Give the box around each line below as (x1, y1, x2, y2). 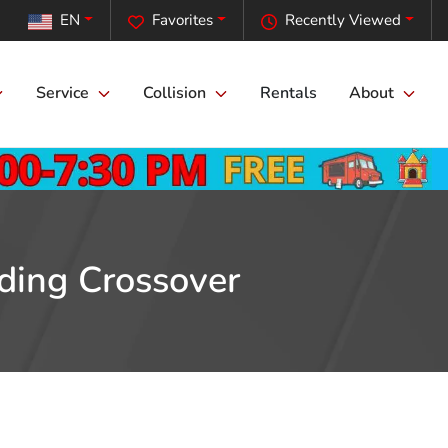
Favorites (152, 10, 214, 31)
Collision (143, 82, 206, 105)
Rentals (260, 82, 317, 105)
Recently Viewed (285, 10, 402, 31)
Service (36, 82, 89, 105)
